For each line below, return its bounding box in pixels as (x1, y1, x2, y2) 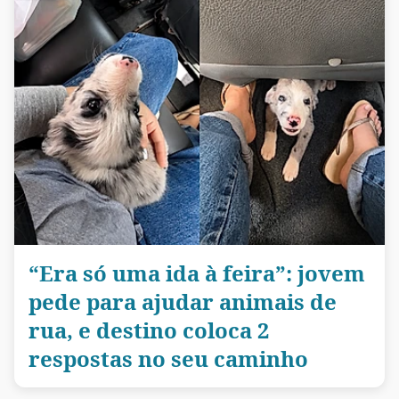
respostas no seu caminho (28, 343, 308, 373)
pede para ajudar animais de (28, 286, 337, 316)
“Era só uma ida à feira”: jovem (28, 257, 365, 288)
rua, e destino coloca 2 (28, 314, 269, 345)
